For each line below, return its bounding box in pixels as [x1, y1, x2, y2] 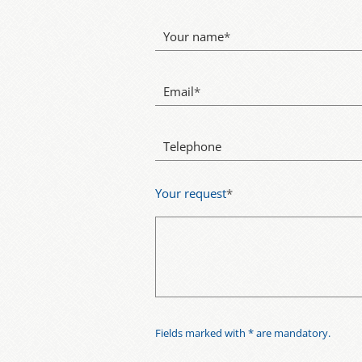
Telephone [163, 137, 221, 155]
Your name [163, 27, 224, 45]
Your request [155, 184, 226, 202]
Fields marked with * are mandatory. [155, 325, 330, 340]
